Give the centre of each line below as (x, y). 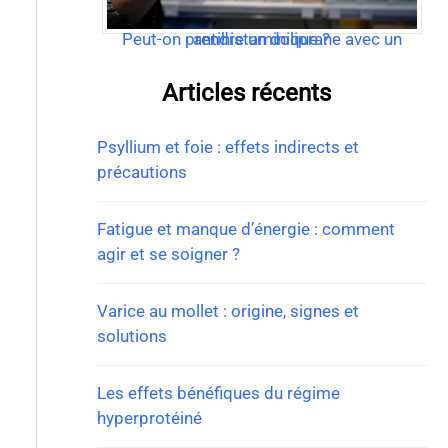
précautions (141, 171)
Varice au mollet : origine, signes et (227, 310)
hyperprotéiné (149, 417)
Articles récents (247, 92)
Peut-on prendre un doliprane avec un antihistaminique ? (262, 38)
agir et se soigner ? (168, 253)
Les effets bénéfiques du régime (218, 392)
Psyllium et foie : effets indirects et (227, 146)
